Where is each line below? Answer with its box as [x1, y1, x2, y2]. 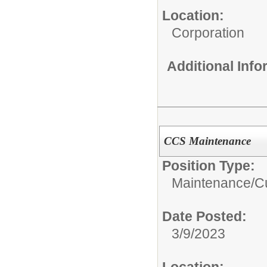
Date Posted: [162, 208, 247, 224]
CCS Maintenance [163, 134, 251, 147]
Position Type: [162, 157, 255, 173]
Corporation [172, 24, 244, 41]
